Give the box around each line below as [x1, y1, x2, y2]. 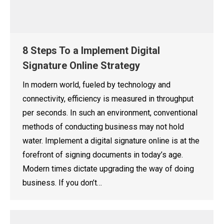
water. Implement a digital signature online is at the [22, 135, 199, 145]
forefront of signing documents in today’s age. [22, 149, 183, 159]
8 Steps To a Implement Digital [22, 44, 160, 56]
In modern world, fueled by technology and [22, 79, 170, 89]
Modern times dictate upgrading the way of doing [22, 163, 194, 173]
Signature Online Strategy [22, 59, 140, 71]
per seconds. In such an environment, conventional [22, 107, 197, 117]
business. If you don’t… [22, 177, 102, 187]
